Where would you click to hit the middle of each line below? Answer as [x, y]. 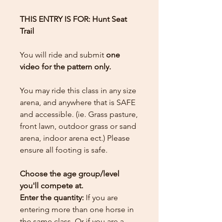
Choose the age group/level [70, 173]
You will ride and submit [63, 55]
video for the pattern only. [65, 66]
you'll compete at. [52, 185]
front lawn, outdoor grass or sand [78, 126]
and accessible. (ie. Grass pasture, [79, 114]
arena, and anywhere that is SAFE [78, 102]
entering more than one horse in [77, 209]
